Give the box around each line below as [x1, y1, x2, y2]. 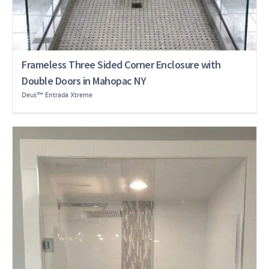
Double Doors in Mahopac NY [22, 73, 146, 88]
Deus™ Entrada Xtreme [22, 89, 92, 99]
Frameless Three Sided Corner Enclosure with [22, 57, 221, 71]
